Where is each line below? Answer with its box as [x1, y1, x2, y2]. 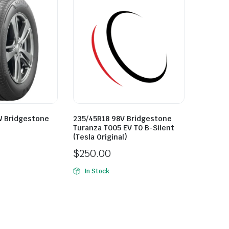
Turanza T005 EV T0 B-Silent [73, 123, 174, 132]
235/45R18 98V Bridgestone [73, 114, 172, 123]
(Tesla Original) [73, 132, 127, 142]
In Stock [84, 167, 109, 175]
